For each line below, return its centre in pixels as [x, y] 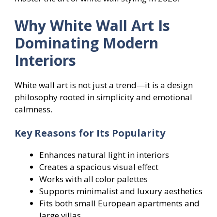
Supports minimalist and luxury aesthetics [121, 191]
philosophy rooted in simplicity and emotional [103, 97]
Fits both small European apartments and [119, 203]
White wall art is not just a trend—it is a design [104, 85]
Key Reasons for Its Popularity [90, 133]
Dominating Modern [86, 43]
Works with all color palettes [93, 179]
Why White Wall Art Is [92, 25]
